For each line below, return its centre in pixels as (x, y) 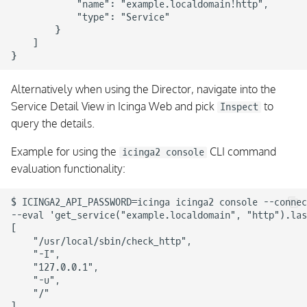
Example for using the (65, 151)
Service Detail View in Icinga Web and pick (114, 106)
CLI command (242, 151)
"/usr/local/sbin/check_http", (101, 241)
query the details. (53, 123)
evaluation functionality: (68, 169)
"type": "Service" (90, 17)
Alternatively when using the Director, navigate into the (144, 89)
